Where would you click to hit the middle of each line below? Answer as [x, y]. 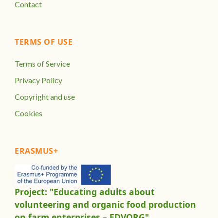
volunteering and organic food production [105, 204]
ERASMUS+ [36, 151]
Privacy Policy [38, 80]
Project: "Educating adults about [85, 192]
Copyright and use [45, 97]
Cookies [28, 113]
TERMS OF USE [44, 42]
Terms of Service [42, 64]
